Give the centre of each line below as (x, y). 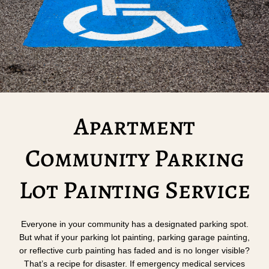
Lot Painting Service (134, 190)
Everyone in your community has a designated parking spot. (134, 225)
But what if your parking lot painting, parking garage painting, (134, 238)
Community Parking (134, 158)
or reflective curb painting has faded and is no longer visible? (134, 251)
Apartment (134, 126)
